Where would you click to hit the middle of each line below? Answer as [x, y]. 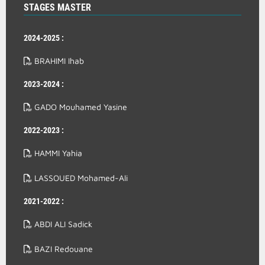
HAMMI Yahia [57, 153]
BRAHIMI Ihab [58, 61]
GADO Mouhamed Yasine [80, 107]
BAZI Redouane [62, 249]
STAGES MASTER [57, 7]
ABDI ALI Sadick [62, 224]
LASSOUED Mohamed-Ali [80, 178]
